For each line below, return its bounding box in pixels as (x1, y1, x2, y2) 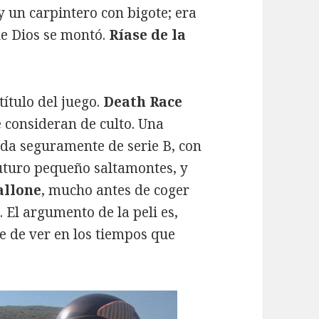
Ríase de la (109, 26, 187, 45)
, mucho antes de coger (41, 181, 190, 200)
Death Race (103, 93, 183, 112)
